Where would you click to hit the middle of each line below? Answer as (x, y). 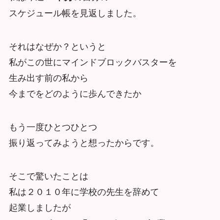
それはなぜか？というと (57, 47)
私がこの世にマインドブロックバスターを (93, 63)
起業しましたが (40, 207)
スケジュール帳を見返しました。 (75, 14)
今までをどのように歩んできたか (75, 94)
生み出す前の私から (48, 78)
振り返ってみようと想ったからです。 (84, 143)
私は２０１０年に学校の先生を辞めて (84, 192)
